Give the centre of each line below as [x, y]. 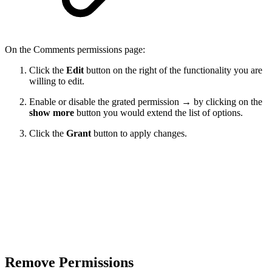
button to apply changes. [140, 134]
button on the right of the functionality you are [174, 70]
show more [52, 113]
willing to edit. [57, 81]
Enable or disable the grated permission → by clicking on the [146, 102]
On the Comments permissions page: [75, 50]
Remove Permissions [69, 263]
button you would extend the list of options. [158, 113]
